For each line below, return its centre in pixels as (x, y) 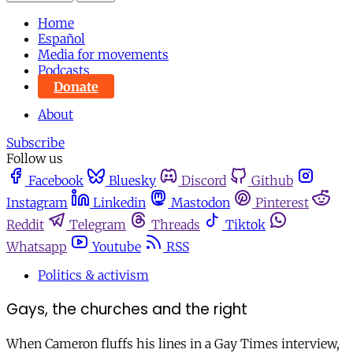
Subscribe (35, 143)
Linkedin (119, 203)
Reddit (25, 225)
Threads (176, 225)
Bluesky (132, 181)
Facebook (56, 181)
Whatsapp (37, 247)
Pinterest (282, 203)
